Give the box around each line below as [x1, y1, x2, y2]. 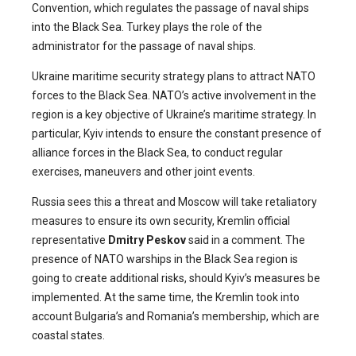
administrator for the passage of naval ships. [32, 39, 256, 52]
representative [32, 233, 108, 246]
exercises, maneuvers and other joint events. [32, 164, 255, 178]
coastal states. [32, 328, 105, 342]
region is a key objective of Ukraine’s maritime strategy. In [32, 107, 316, 121]
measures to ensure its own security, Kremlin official [32, 214, 290, 227]
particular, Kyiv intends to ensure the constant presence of [32, 126, 322, 140]
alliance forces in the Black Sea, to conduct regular [32, 145, 283, 159]
